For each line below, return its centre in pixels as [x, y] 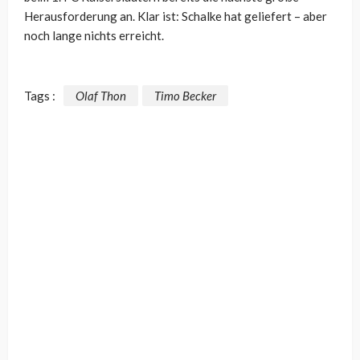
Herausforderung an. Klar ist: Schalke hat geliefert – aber [176, 16]
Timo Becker [185, 95]
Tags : [40, 95]
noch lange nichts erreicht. [94, 36]
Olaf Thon [101, 95]
